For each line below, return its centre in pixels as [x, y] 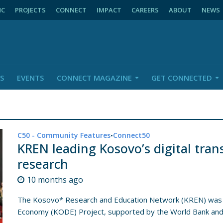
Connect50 [132, 135]
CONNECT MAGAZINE [94, 78]
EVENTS [30, 78]
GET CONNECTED [181, 78]
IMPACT [109, 10]
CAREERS [145, 10]
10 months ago [55, 180]
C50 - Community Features [64, 135]
